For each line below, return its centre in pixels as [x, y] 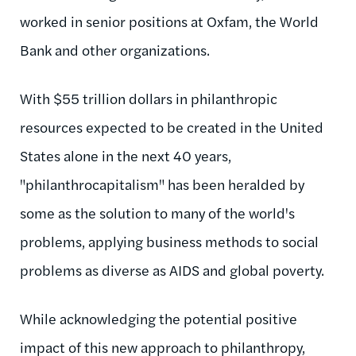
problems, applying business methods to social [169, 241]
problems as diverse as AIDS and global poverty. [172, 269]
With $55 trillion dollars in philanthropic [149, 98]
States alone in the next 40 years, [126, 155]
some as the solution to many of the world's [157, 212]
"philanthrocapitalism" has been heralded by [162, 184]
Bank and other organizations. [115, 49]
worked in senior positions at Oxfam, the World [169, 21]
